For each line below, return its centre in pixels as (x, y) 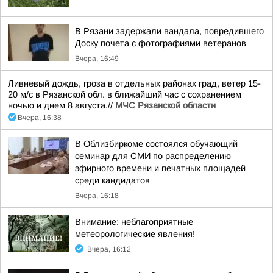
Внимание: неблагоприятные (134, 222)
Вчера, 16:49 (97, 58)
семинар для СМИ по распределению (153, 156)
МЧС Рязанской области (165, 105)
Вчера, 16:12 (109, 249)
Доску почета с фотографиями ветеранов (161, 43)
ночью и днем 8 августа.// (62, 105)
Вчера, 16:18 (97, 196)
